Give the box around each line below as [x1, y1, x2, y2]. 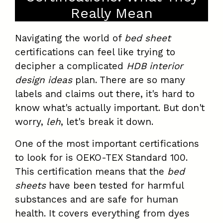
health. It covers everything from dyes [15, 208, 190, 220]
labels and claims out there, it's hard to [15, 88, 195, 100]
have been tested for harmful [46, 180, 184, 192]
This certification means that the [15, 166, 167, 178]
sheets [15, 180, 46, 192]
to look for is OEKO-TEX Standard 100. [15, 152, 188, 164]
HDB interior [126, 60, 183, 72]
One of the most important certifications [15, 138, 199, 150]
